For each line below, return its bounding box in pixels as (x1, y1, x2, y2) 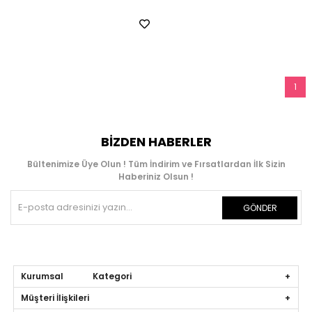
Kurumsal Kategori (21, 270, 132, 282)
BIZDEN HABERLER (100, 132, 212, 150)
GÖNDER (242, 201, 277, 214)
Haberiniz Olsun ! (118, 170, 194, 182)
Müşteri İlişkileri (21, 291, 90, 304)
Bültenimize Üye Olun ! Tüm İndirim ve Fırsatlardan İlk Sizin (26, 157, 286, 170)
